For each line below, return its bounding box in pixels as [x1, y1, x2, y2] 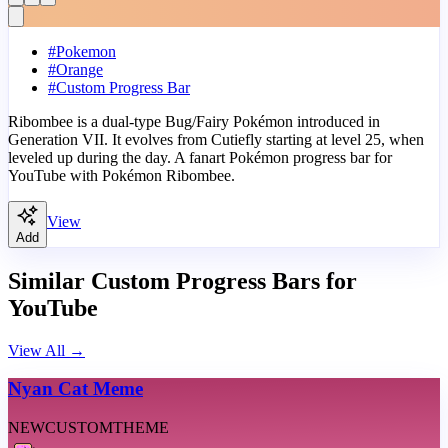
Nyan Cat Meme [8, 378, 143, 400]
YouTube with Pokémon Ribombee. [8, 166, 235, 184]
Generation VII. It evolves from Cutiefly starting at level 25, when [8, 130, 424, 148]
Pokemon [56, 42, 116, 60]
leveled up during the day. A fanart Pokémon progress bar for [8, 148, 392, 166]
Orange [56, 60, 103, 78]
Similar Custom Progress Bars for [8, 267, 357, 294]
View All [8, 341, 65, 359]
